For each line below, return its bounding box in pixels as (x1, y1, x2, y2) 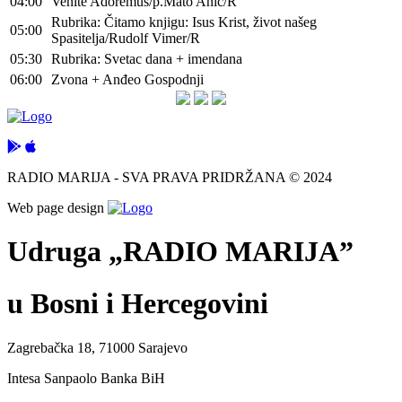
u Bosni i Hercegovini (7, 287, 268, 320)
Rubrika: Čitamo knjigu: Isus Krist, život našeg (51, 13, 317, 30)
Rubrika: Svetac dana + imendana (51, 50, 242, 66)
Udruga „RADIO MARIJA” (7, 235, 354, 267)
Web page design (7, 199, 108, 215)
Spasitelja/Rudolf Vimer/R (51, 30, 200, 46)
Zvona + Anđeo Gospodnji (51, 71, 204, 87)
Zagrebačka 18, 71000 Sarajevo (7, 339, 188, 355)
